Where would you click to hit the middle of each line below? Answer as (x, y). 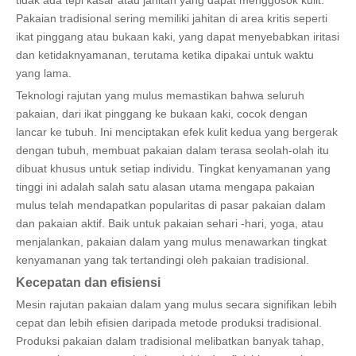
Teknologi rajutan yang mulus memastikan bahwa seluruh (160, 95)
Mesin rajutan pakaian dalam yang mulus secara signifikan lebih (176, 304)
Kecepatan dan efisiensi (88, 282)
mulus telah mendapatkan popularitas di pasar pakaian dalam (171, 205)
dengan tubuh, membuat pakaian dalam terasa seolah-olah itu (172, 150)
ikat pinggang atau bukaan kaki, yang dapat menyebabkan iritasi (178, 36)
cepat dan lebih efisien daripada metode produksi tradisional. (169, 322)
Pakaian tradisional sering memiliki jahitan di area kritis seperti (172, 18)
